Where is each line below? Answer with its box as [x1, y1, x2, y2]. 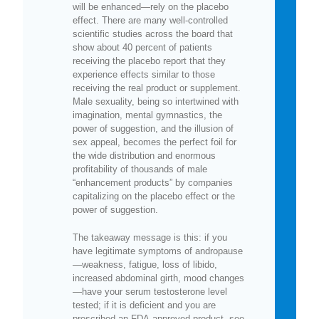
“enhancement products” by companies [73, 177, 233, 188]
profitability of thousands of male [73, 163, 207, 174]
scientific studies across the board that [73, 28, 233, 39]
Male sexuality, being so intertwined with [73, 95, 239, 107]
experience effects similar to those [73, 68, 215, 80]
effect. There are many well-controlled [73, 14, 228, 26]
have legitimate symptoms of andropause [73, 245, 243, 256]
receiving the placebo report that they [73, 55, 226, 66]
